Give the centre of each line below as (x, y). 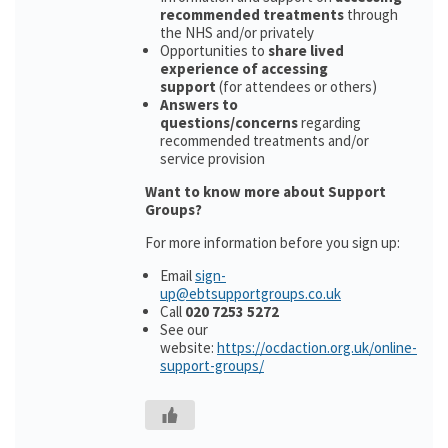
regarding (329, 122)
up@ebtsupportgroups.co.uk (250, 293)
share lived (306, 50)
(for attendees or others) (296, 86)
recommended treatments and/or (264, 140)
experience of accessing (244, 68)
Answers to (199, 104)
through (371, 14)
